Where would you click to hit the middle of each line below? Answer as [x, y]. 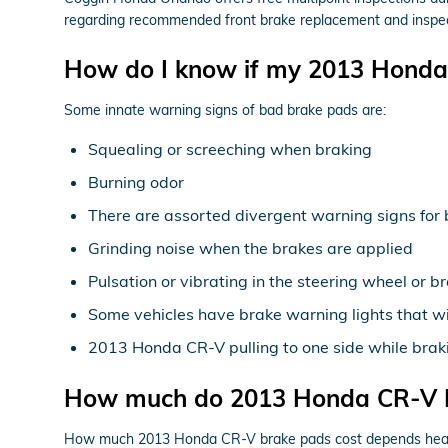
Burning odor [136, 181]
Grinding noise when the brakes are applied [250, 247]
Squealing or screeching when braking [230, 148]
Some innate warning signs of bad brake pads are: [225, 109]
